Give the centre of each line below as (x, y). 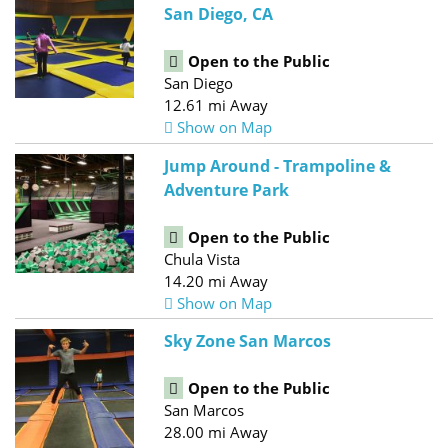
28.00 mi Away (216, 432)
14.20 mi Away (216, 280)
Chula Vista (202, 258)
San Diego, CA (219, 14)
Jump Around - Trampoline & (278, 165)
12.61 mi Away (216, 105)
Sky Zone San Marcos (248, 341)
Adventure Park (227, 189)
